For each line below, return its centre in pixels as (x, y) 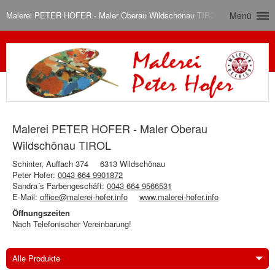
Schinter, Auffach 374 (50, 164)
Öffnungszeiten (41, 213)
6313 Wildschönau (133, 164)
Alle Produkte (36, 258)
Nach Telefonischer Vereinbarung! (72, 224)
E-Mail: (26, 197)
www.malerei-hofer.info (179, 197)
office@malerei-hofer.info (84, 197)
